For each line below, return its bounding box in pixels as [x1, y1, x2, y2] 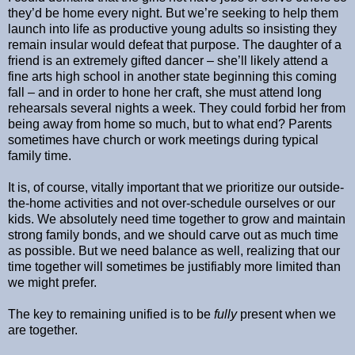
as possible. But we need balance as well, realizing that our [8, 243, 340, 258]
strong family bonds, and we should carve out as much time [8, 227, 338, 242]
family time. [8, 148, 71, 162]
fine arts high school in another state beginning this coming [8, 69, 337, 83]
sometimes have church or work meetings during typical [8, 132, 319, 147]
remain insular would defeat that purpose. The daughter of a [8, 37, 342, 52]
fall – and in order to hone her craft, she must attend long [8, 85, 322, 99]
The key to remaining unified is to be [8, 307, 214, 321]
